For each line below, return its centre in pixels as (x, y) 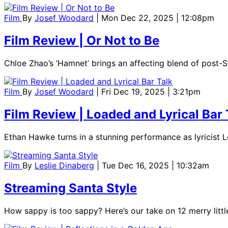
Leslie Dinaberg (64, 166)
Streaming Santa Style (70, 188)
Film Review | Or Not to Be (82, 41)
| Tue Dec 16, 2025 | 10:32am (153, 166)
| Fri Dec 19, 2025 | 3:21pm (148, 92)
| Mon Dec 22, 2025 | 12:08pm (155, 18)
